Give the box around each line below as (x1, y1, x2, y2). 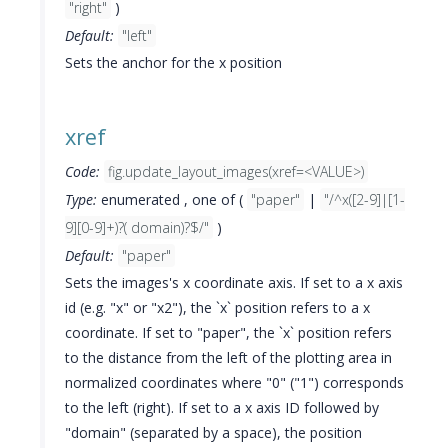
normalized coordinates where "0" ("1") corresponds (65, 373, 404, 392)
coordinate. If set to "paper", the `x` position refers (65, 323, 392, 342)
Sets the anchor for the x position (65, 53, 282, 72)
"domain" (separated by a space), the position (65, 423, 362, 442)
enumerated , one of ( (97, 190, 247, 209)
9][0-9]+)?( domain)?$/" (65, 218, 209, 237)
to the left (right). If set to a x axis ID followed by (65, 398, 379, 417)
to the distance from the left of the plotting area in (65, 348, 392, 367)
